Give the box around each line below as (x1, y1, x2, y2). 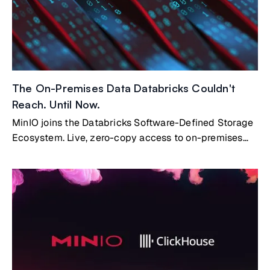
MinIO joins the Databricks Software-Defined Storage (12, 116, 254, 129)
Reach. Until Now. (12, 98, 101, 111)
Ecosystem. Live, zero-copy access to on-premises (12, 131, 243, 144)
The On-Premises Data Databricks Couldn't (12, 81, 236, 95)
